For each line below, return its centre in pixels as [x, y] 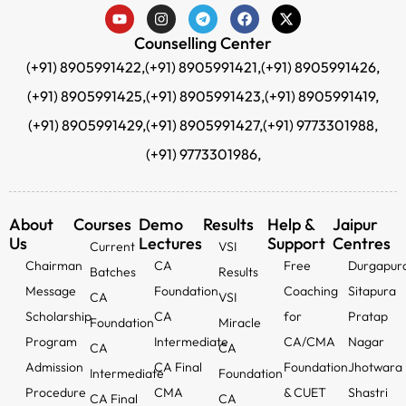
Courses [103, 225]
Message [50, 291]
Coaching [310, 291]
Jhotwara [376, 367]
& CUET [304, 393]
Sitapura [372, 291]
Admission [54, 367]
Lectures [170, 244]
